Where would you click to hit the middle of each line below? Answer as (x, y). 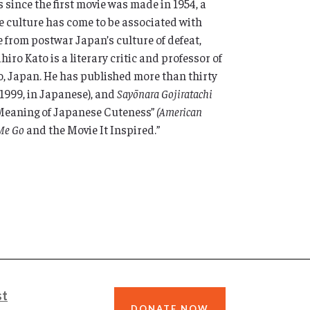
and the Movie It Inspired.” (92, 129)
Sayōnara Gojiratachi (165, 93)
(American (180, 111)
